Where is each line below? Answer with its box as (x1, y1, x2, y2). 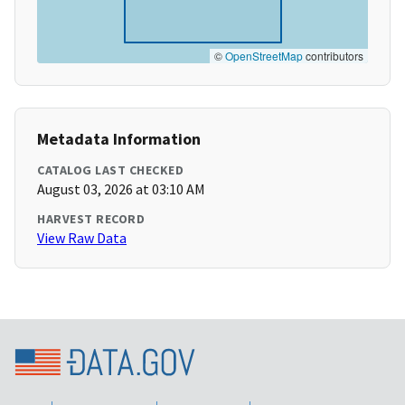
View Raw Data (37, 229, 127, 248)
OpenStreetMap (225, 48, 303, 64)
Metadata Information (37, 128, 201, 150)
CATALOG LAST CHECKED (37, 162, 184, 179)
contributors (303, 48, 363, 64)
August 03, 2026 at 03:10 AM (37, 180, 205, 199)
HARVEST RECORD (37, 211, 145, 228)
